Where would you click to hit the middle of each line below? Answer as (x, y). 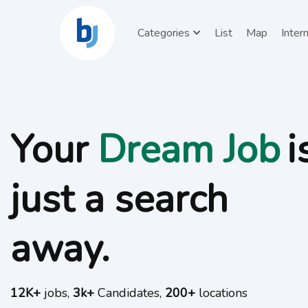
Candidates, (130, 293)
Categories (164, 33)
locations (221, 293)
